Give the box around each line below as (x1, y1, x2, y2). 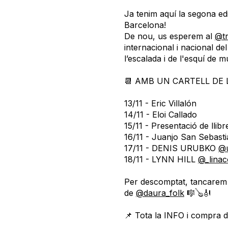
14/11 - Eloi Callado (124, 109, 197, 120)
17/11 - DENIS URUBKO (124, 142, 218, 153)
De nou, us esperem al (124, 31, 215, 41)
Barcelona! (124, 19, 166, 30)
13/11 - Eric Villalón (124, 98, 196, 108)
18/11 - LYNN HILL (124, 154, 198, 164)
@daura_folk (136, 187, 184, 198)
